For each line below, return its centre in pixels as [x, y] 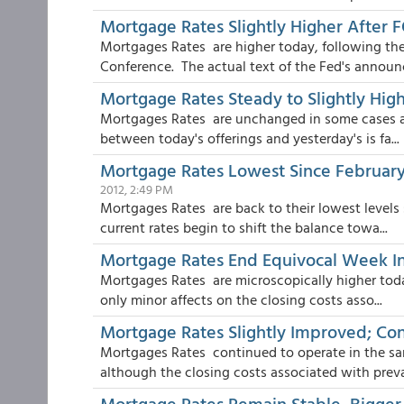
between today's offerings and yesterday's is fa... [250, 138]
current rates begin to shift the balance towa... [244, 227]
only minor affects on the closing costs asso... [241, 299]
